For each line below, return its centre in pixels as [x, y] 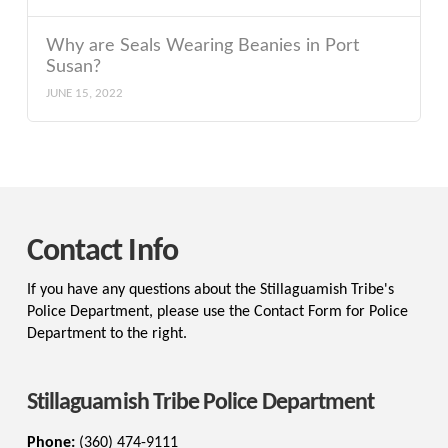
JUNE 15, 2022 [85, 93]
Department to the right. [106, 334]
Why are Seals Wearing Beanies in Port [203, 46]
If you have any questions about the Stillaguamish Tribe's [210, 290]
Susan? [74, 67]
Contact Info [102, 251]
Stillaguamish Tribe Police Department [200, 403]
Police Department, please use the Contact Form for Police [217, 312]
